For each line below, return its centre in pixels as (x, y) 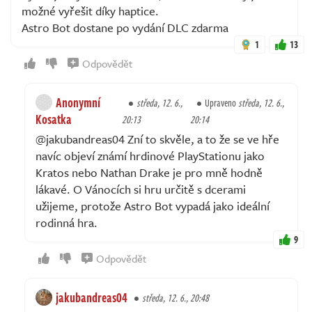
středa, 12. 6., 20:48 (175, 297)
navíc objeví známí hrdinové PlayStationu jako (150, 155)
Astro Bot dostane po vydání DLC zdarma (125, 27)
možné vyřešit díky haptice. (90, 10)
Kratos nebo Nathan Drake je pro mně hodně (149, 172)
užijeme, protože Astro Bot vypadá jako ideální (153, 205)
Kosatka (54, 119)
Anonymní (78, 102)
